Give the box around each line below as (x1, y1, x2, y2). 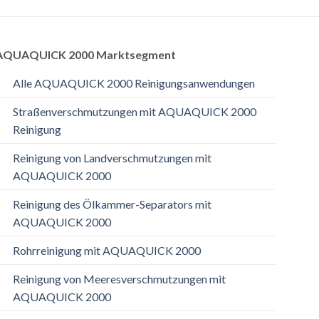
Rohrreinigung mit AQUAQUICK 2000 (12, 244, 201, 258)
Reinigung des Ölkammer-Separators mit (12, 197, 211, 211)
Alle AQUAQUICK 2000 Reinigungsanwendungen (12, 76, 255, 90)
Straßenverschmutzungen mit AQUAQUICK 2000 (12, 105, 256, 119)
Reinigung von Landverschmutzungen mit (12, 151, 211, 165)
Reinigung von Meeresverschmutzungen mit (12, 272, 226, 286)
